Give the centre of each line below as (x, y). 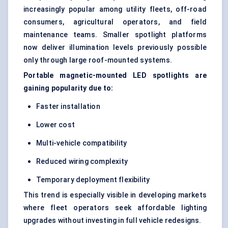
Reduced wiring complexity (82, 162)
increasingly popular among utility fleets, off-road (115, 9)
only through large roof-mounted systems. (98, 60)
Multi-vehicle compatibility (82, 143)
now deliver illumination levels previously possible (115, 48)
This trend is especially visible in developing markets (115, 195)
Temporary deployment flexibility (93, 180)
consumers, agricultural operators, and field (115, 22)
